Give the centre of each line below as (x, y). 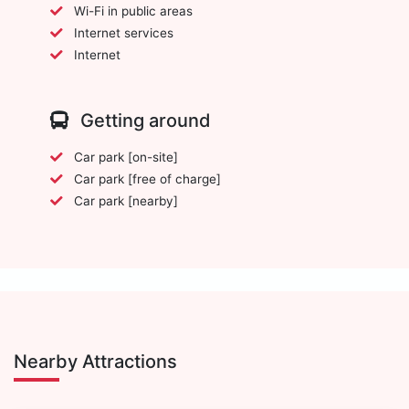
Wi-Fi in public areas (133, 10)
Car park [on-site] (126, 157)
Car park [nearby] (126, 200)
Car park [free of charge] (147, 178)
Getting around (143, 120)
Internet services (124, 32)
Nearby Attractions (95, 361)
